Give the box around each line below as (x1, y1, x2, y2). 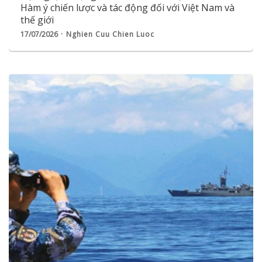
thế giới (20, 13, 54, 27)
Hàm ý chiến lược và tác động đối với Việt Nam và (20, 1, 235, 15)
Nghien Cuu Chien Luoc (66, 29, 154, 40)
